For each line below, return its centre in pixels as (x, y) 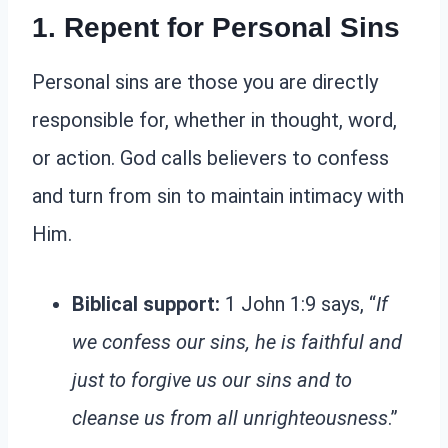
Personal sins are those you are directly (205, 82)
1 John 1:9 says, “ (298, 304)
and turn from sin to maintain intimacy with (218, 196)
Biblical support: (146, 304)
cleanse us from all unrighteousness (230, 418)
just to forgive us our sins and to (212, 380)
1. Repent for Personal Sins (216, 28)
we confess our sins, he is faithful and (237, 342)
